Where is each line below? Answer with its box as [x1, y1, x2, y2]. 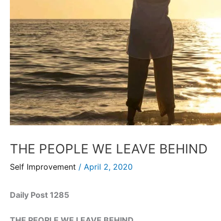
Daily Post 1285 [10, 189, 69, 200]
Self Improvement [10, 161, 76, 172]
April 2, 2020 [84, 161, 133, 172]
